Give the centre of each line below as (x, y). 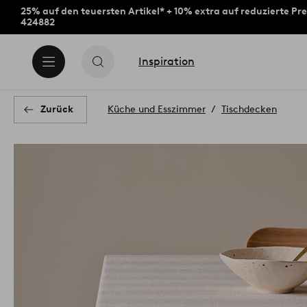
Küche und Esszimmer (157, 109)
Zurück (57, 109)
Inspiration (167, 61)
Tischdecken (249, 109)
